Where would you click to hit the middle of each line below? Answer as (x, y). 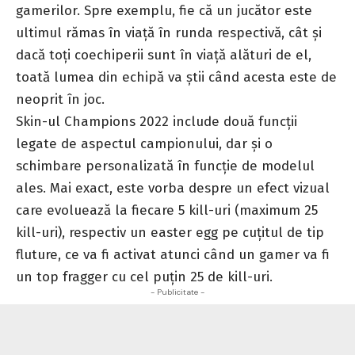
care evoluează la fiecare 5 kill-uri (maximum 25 (167, 210)
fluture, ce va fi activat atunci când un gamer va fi (173, 254)
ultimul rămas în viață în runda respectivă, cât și (169, 32)
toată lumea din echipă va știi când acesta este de (176, 77)
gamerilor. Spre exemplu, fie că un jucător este (164, 10)
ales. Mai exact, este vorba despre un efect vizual (173, 188)
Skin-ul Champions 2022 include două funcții (157, 121)
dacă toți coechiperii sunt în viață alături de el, (164, 55)
